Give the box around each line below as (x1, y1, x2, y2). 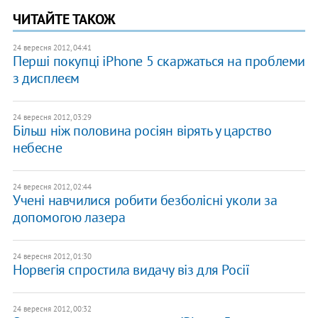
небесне (12, 138, 62, 158)
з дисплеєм (12, 69, 79, 88)
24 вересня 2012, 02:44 (12, 182, 92, 192)
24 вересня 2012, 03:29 (12, 112, 92, 123)
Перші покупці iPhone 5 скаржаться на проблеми (12, 52, 305, 71)
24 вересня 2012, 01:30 (12, 251, 92, 262)
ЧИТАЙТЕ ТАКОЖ (12, 10, 116, 29)
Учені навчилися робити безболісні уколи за (12, 191, 278, 210)
